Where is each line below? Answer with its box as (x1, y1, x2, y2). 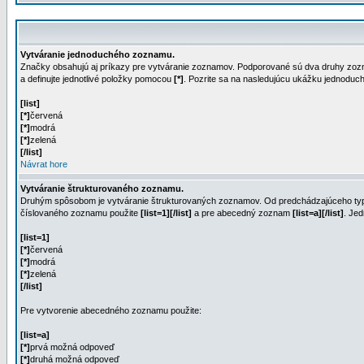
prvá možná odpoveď (30, 342, 115, 352)
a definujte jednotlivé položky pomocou (20, 74, 174, 84)
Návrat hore (20, 159, 67, 169)
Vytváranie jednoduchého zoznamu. (20, 50, 175, 59)
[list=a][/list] (292, 208, 344, 218)
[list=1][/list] (141, 208, 192, 218)
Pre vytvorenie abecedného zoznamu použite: (20, 305, 201, 315)
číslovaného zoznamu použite (20, 208, 141, 218)
